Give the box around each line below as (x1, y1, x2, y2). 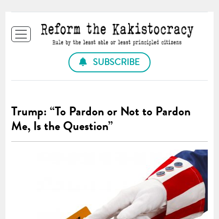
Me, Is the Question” (11, 117, 113, 135)
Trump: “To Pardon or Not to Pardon (11, 102, 191, 120)
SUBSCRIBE (91, 55, 140, 68)
